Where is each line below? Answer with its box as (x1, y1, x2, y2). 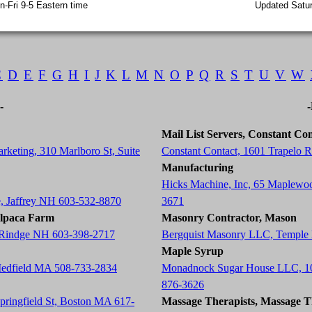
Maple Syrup (162, 245, 224, 257)
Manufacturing (162, 162, 233, 173)
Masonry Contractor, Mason (162, 212, 297, 224)
